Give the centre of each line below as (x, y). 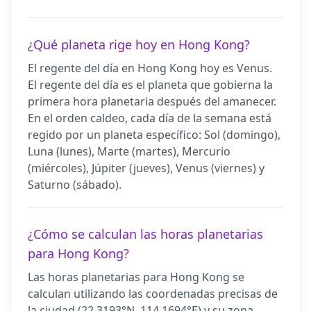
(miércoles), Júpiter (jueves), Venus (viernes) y (146, 168)
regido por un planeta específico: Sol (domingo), (154, 135)
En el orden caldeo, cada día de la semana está (150, 118)
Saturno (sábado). (75, 185)
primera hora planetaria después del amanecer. (152, 101)
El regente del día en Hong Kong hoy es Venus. (150, 68)
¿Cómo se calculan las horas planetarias (145, 234)
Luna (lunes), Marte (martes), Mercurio (129, 151)
